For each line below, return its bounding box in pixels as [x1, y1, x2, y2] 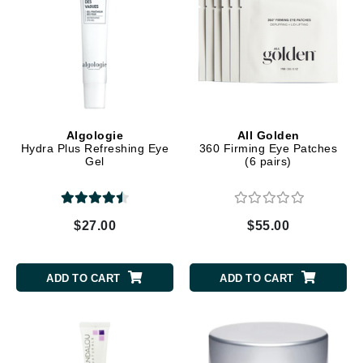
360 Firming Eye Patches [199, 142, 338, 156]
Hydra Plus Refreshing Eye [20, 142, 169, 156]
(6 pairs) [245, 155, 292, 169]
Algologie [66, 129, 124, 143]
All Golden [237, 129, 300, 143]
